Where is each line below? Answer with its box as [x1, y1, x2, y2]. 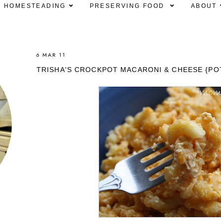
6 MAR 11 [37, 51, 66, 59]
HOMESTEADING [3, 2, 66, 10]
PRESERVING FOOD [89, 2, 167, 10]
